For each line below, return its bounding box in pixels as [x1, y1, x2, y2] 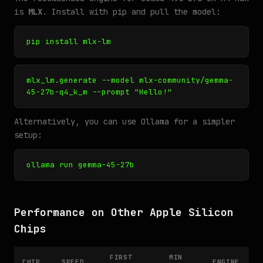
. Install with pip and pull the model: [42, 6, 221, 17]
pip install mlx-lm [26, 36, 111, 46]
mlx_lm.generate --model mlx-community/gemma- [26, 75, 233, 85]
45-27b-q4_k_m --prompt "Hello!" [26, 87, 172, 97]
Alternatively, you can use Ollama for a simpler [14, 116, 235, 127]
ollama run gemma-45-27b [26, 160, 134, 170]
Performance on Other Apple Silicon [14, 205, 234, 219]
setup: [14, 130, 42, 140]
